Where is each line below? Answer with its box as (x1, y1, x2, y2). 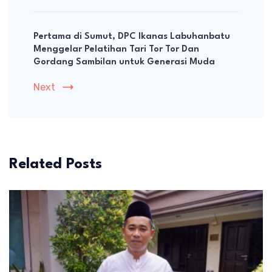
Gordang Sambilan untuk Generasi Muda (33, 58, 215, 67)
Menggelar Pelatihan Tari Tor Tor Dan (33, 45, 199, 55)
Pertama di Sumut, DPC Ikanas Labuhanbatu (33, 32, 230, 42)
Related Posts (9, 157, 102, 172)
